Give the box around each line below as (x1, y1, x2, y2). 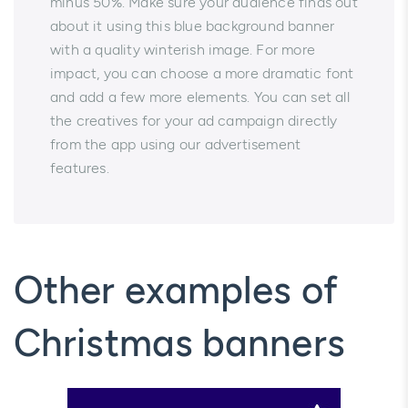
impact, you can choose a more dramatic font (50, 64, 354, 82)
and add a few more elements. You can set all (50, 87, 350, 106)
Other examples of (14, 266, 338, 313)
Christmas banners (14, 319, 345, 366)
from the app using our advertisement (50, 135, 301, 153)
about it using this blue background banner (50, 16, 335, 35)
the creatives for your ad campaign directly (50, 111, 338, 129)
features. (50, 158, 109, 177)
